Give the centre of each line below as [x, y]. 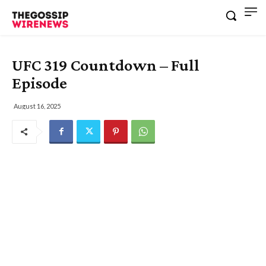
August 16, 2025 [37, 106]
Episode [39, 83]
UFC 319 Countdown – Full [106, 65]
